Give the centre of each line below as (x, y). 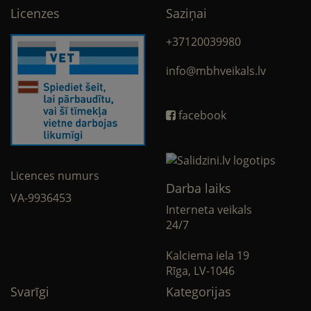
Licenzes (35, 13)
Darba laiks (199, 188)
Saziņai (186, 13)
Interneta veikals (209, 210)
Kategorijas (199, 292)
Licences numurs (55, 176)
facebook (201, 115)
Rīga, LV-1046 (200, 271)
